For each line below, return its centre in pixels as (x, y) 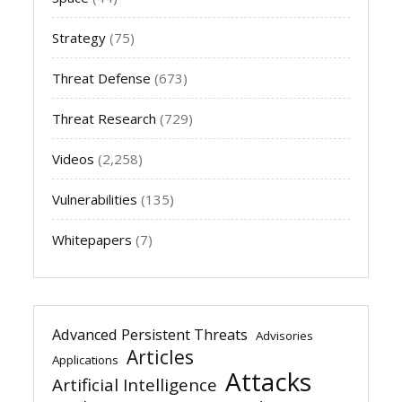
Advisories (285, 335)
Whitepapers (92, 239)
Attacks (269, 381)
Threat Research (105, 118)
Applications (86, 359)
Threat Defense (102, 78)
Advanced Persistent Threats (150, 334)
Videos (74, 158)
